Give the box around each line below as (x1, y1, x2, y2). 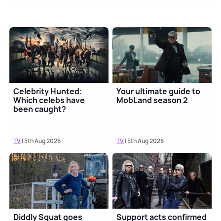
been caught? (13, 104, 67, 115)
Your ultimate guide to (116, 86, 201, 97)
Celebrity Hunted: (13, 86, 82, 97)
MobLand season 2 (116, 95, 188, 106)
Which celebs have (13, 95, 85, 106)
